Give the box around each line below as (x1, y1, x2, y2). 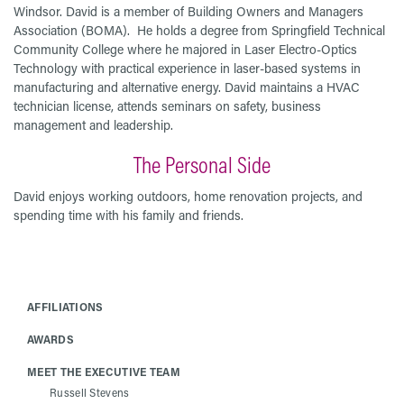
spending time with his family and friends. (14, 206, 243, 224)
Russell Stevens (50, 384, 130, 399)
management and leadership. (14, 115, 173, 133)
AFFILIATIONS (27, 298, 104, 314)
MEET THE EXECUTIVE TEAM (27, 363, 180, 379)
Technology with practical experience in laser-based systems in (14, 59, 361, 77)
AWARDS (27, 331, 74, 346)
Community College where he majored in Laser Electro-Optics (14, 40, 357, 58)
